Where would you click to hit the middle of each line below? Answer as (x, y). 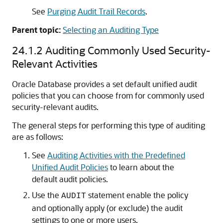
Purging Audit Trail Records (96, 11)
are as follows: (38, 137)
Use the (47, 195)
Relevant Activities (55, 63)
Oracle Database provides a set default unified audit (105, 84)
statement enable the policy (137, 195)
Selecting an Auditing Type (111, 30)
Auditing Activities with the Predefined (116, 155)
